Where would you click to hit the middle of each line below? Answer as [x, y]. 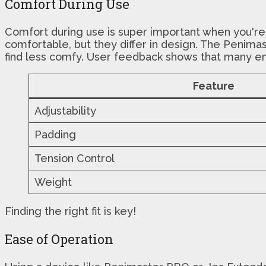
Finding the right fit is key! [70, 211]
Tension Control [75, 159]
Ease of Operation [59, 239]
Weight [53, 182]
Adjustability [65, 111]
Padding [55, 135]
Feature [214, 86]
